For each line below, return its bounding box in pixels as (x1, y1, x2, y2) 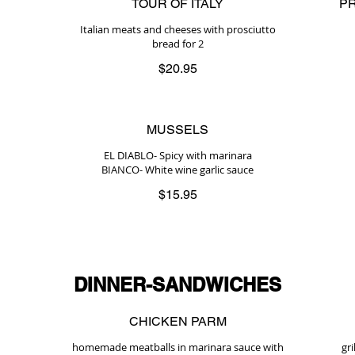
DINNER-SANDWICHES (74, 273, 281, 296)
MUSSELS (147, 122, 208, 137)
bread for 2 (151, 36, 204, 51)
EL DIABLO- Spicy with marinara (103, 148, 252, 162)
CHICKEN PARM (128, 314, 227, 329)
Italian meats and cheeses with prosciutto (79, 22, 276, 36)
